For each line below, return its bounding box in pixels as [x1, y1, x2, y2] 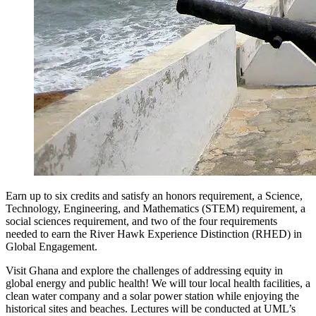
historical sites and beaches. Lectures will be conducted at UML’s [6, 302, 296, 315]
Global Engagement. [6, 240, 97, 253]
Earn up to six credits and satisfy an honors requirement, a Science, [6, 189, 303, 202]
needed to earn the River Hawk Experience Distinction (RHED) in [6, 227, 302, 240]
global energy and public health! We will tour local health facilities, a [6, 276, 310, 289]
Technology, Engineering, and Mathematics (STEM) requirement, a [6, 202, 305, 214]
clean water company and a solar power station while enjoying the [6, 289, 299, 302]
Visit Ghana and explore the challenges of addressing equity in [6, 264, 283, 276]
